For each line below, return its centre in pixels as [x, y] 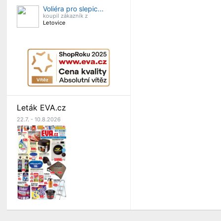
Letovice [54, 23]
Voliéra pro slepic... [73, 9]
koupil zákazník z [65, 16]
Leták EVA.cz [41, 108]
